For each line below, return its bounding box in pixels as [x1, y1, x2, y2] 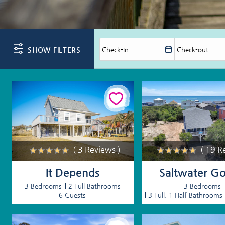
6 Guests [58, 191, 86, 199]
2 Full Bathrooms [68, 182, 121, 190]
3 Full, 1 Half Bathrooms [148, 191, 223, 199]
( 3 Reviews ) [73, 144, 121, 154]
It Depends [45, 166, 99, 179]
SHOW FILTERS [28, 46, 81, 54]
